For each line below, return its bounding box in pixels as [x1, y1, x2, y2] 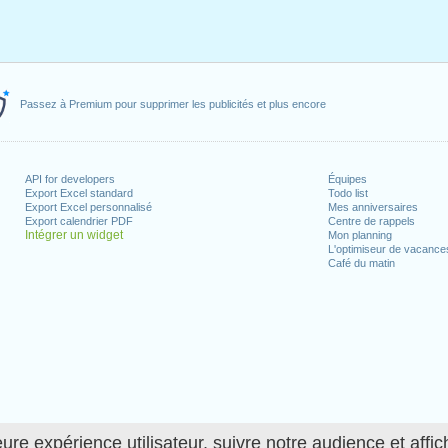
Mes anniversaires [327, 201, 418, 213]
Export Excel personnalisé [25, 201, 153, 213]
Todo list [327, 187, 368, 199]
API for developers [25, 173, 116, 185]
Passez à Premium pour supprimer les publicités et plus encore [20, 98, 326, 110]
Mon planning [327, 229, 392, 241]
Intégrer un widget [25, 228, 124, 242]
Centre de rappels [327, 215, 415, 227]
